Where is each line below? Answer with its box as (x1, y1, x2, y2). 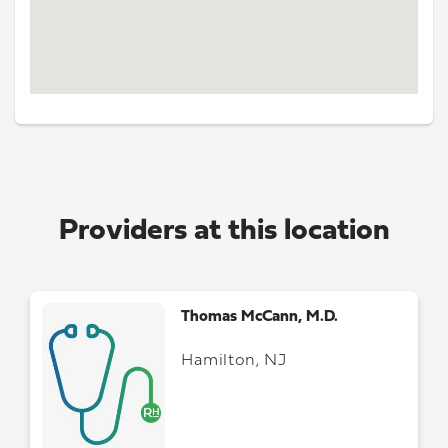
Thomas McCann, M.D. (181, 309, 339, 325)
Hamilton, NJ (181, 353, 287, 369)
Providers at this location (58, 216, 390, 247)
